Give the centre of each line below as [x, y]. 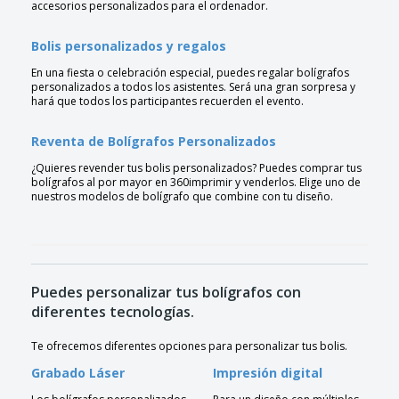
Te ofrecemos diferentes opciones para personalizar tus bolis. [189, 346]
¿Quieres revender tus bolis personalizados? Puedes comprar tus [196, 168]
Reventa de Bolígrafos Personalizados [154, 142]
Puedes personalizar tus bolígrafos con [166, 293]
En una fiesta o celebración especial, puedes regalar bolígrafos [190, 73]
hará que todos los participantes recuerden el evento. [167, 102]
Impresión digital [268, 373]
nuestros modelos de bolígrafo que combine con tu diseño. [182, 197]
